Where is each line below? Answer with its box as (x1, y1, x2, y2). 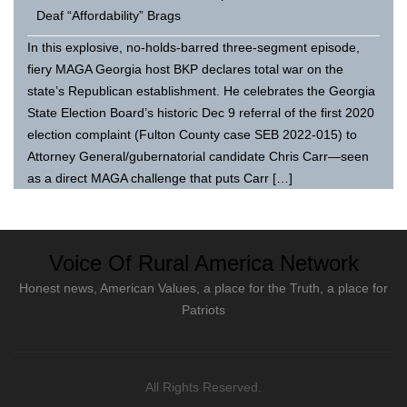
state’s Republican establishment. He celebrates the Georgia (27, 83, 375, 98)
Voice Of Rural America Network (48, 250, 359, 275)
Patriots (182, 302, 225, 317)
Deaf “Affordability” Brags (36, 7, 181, 23)
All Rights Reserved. (145, 379, 262, 394)
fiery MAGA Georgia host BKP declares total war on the (27, 61, 343, 76)
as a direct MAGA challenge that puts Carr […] (27, 170, 293, 185)
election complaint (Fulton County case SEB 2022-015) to (27, 126, 357, 142)
